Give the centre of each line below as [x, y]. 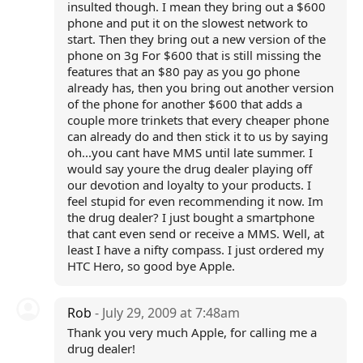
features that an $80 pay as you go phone [183, 71]
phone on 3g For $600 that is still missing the [194, 55]
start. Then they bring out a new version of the [196, 39]
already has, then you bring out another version [200, 88]
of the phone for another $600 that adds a [184, 104]
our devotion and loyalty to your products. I [189, 185]
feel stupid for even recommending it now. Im [195, 201]
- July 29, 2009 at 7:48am [167, 313]
